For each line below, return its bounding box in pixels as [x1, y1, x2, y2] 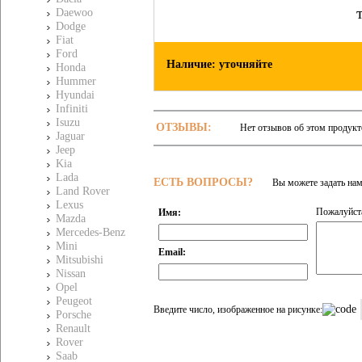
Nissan [56, 267, 86, 280]
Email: [158, 246, 186, 258]
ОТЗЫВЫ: [156, 120, 212, 133]
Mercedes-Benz [56, 226, 125, 238]
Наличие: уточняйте [166, 57, 272, 70]
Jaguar [56, 130, 85, 142]
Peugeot [56, 295, 92, 307]
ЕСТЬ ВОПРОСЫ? [154, 175, 253, 188]
